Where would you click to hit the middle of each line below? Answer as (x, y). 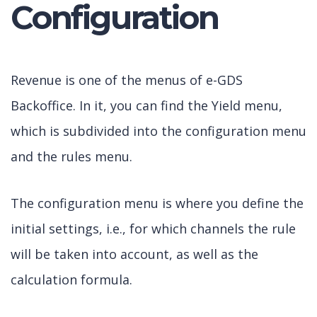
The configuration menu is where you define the (157, 203)
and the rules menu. (71, 156)
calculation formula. (71, 279)
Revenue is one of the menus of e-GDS (127, 80)
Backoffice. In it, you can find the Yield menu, (146, 105)
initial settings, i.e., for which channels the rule (153, 229)
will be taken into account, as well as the (134, 254)
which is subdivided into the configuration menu (158, 131)
